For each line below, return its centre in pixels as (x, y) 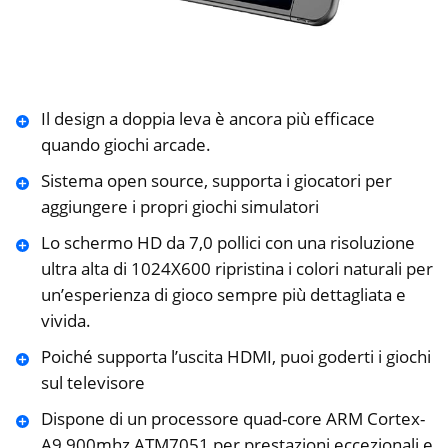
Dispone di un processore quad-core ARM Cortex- (232, 419)
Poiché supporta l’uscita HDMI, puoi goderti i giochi (235, 357)
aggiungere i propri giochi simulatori (179, 207)
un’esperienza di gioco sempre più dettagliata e (223, 295)
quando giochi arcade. (125, 145)
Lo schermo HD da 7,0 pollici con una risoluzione (227, 243)
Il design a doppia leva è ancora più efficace (207, 119)
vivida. (65, 321)
